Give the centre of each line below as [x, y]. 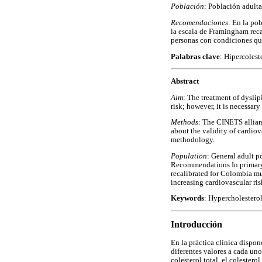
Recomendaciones [199, 23]
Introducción [196, 224]
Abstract [185, 81]
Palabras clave [195, 56]
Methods [185, 123]
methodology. [193, 140]
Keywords [187, 199]
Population [189, 156]
